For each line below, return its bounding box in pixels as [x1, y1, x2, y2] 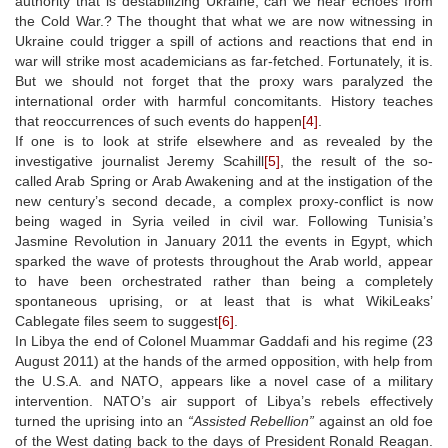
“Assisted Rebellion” [187, 412, 314, 429]
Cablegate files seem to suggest [15, 312, 218, 329]
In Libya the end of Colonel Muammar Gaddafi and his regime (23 [15, 332, 433, 349]
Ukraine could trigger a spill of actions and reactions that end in [15, 32, 433, 49]
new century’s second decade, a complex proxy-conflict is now [15, 192, 433, 209]
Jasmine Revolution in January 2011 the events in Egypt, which [15, 232, 433, 249]
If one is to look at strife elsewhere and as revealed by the [15, 132, 433, 149]
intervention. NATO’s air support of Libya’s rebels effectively [15, 392, 433, 409]
